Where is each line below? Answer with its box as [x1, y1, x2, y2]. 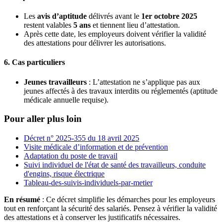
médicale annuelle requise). [24, 95, 109, 104]
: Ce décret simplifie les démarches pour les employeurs [40, 195, 215, 204]
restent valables [24, 21, 73, 30]
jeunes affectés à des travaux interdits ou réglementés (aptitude [24, 86, 218, 95]
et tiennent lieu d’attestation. [91, 21, 180, 30]
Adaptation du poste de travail [24, 152, 117, 160]
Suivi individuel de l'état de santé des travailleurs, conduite [24, 161, 206, 169]
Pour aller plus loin [4, 113, 82, 124]
